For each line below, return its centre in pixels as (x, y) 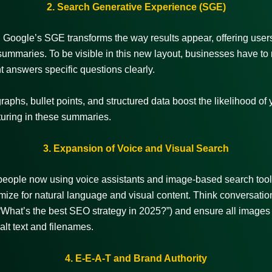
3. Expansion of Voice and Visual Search (136, 148)
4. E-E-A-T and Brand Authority (136, 258)
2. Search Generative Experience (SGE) (136, 7)
